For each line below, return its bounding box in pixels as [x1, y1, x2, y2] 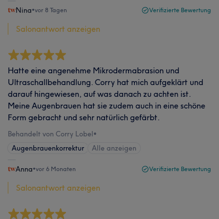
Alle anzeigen [92, 144, 136, 153]
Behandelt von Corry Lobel [8, 130, 93, 138]
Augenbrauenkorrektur [12, 144, 84, 153]
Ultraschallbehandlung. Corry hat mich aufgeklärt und [8, 77, 203, 87]
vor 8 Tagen [35, 6, 67, 14]
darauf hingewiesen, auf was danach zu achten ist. [8, 89, 191, 99]
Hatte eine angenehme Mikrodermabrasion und [8, 66, 179, 75]
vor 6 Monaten [36, 165, 76, 173]
